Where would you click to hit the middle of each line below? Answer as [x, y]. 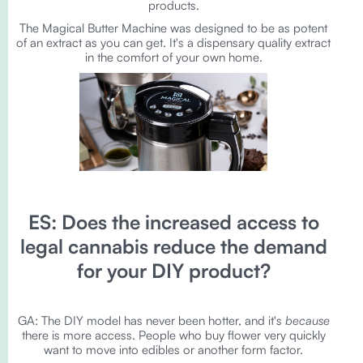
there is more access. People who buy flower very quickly [173, 335]
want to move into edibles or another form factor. [173, 350]
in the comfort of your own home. [173, 57]
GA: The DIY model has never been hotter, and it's [151, 320]
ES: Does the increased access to [173, 222]
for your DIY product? [173, 271]
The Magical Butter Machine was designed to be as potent [173, 28]
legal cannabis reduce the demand [173, 246]
